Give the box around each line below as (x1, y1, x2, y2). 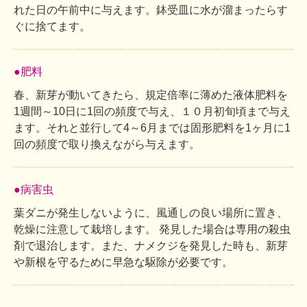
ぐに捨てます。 (14, 21, 90, 33)
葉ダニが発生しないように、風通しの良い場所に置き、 (14, 207, 288, 219)
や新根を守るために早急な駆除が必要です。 (14, 256, 233, 269)
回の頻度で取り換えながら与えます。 (14, 138, 200, 151)
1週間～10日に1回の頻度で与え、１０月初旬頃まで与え (14, 106, 291, 118)
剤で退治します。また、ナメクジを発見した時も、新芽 (14, 240, 288, 252)
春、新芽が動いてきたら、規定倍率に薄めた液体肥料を (14, 89, 288, 101)
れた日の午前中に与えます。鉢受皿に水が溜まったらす (14, 4, 288, 16)
